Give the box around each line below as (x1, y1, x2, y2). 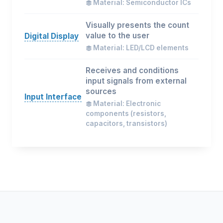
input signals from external (85, 76, 187, 86)
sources (85, 87, 116, 96)
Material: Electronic (91, 100, 161, 108)
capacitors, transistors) (85, 119, 167, 127)
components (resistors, (85, 110, 166, 117)
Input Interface (24, 92, 82, 102)
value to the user (85, 31, 149, 40)
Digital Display (24, 31, 79, 41)
